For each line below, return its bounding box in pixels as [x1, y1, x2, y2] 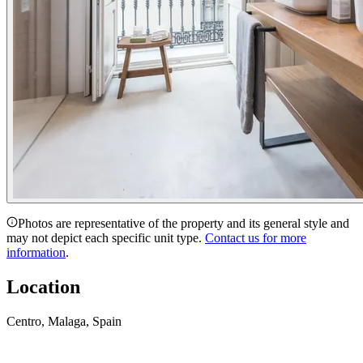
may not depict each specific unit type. [6, 230, 202, 245]
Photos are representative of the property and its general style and [18, 216, 349, 230]
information [6, 245, 66, 259]
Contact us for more [205, 230, 306, 245]
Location [6, 275, 80, 297]
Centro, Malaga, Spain [6, 314, 122, 328]
